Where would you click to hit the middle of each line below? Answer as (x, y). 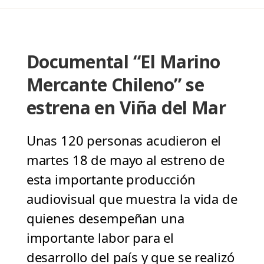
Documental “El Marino (123, 62)
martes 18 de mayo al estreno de (126, 160)
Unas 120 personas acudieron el (124, 141)
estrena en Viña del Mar (126, 108)
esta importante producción (111, 179)
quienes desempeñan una (105, 218)
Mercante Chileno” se (115, 85)
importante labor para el (100, 238)
